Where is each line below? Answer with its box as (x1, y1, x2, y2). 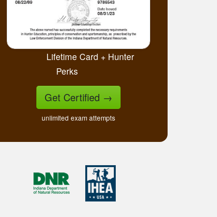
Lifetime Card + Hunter (46, 50, 134, 63)
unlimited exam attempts (42, 113, 115, 123)
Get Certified (45, 90, 103, 105)
